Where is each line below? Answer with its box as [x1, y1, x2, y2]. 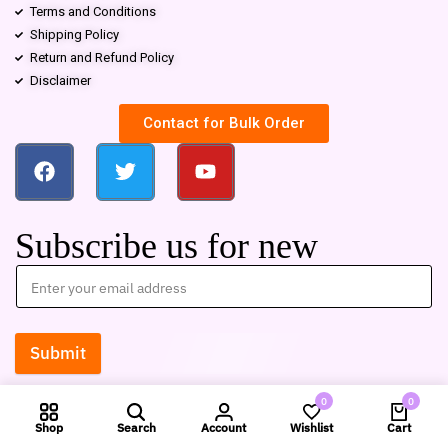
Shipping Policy [30, 26, 119, 42]
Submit [30, 342, 86, 365]
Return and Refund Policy [30, 49, 174, 65]
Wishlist [290, 419, 334, 435]
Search [116, 419, 156, 435]
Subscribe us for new [15, 226, 318, 267]
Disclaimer [30, 72, 91, 88]
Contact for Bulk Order [143, 113, 305, 132]
